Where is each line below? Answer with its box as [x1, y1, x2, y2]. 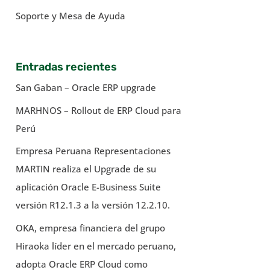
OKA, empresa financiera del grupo [15, 221, 165, 234]
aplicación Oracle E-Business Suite [15, 181, 161, 193]
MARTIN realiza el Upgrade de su [15, 163, 156, 175]
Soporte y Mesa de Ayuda [15, 10, 125, 22]
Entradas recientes [15, 60, 117, 74]
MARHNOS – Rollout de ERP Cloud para [15, 104, 181, 116]
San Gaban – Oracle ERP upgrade [15, 81, 156, 94]
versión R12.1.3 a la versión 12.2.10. [15, 199, 170, 212]
